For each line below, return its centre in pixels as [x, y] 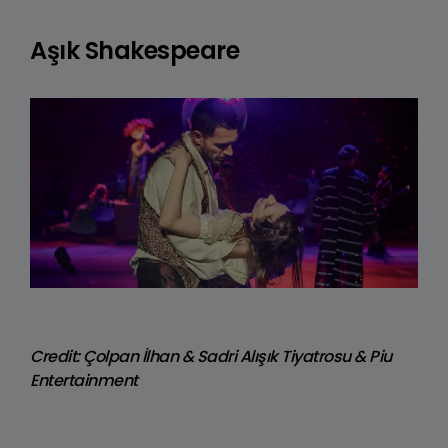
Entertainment [84, 380]
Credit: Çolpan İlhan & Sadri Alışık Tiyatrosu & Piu [211, 356]
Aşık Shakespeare [134, 51]
